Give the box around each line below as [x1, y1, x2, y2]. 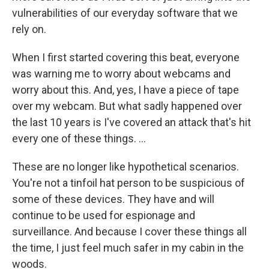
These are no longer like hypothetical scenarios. [12, 160, 239, 174]
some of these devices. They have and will [12, 193, 214, 206]
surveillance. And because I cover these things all [12, 225, 247, 238]
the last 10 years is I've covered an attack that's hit [12, 116, 251, 129]
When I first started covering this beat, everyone [12, 51, 240, 64]
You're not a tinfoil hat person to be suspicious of [12, 177, 245, 190]
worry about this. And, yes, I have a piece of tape [12, 83, 239, 97]
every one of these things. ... [12, 132, 146, 145]
